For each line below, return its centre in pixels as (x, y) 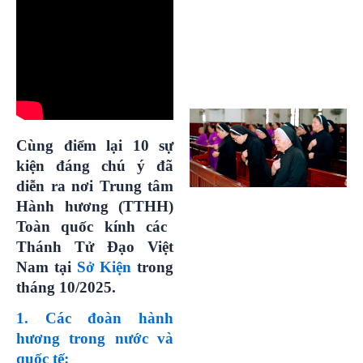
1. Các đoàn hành (95, 318)
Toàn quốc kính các (92, 226)
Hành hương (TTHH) (95, 206)
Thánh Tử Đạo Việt (95, 246)
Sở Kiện (104, 267)
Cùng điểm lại (75, 145)
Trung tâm (133, 186)
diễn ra (44, 186)
